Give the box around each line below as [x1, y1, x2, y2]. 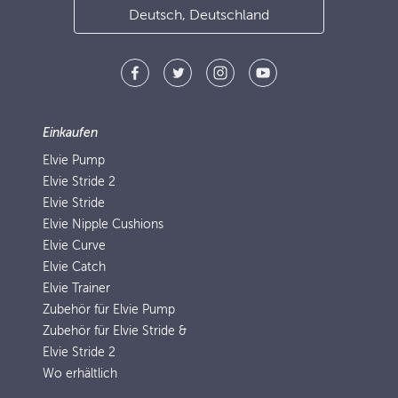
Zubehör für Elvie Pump [43, 303, 175, 316]
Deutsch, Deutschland [189, 7, 269, 23]
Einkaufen [43, 126, 98, 139]
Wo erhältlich [43, 367, 117, 380]
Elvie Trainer [43, 282, 110, 295]
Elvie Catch [43, 260, 106, 274]
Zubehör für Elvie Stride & [43, 324, 187, 338]
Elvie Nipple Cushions [43, 218, 163, 231]
